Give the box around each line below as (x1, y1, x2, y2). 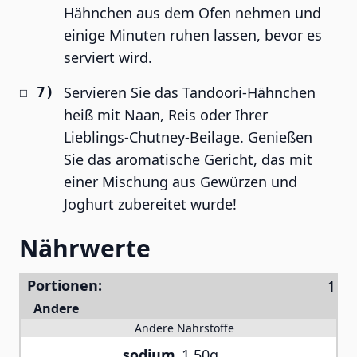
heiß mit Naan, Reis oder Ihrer (64, 105, 268, 124)
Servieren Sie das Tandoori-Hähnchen (64, 83, 316, 102)
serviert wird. (64, 48, 152, 67)
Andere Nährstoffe (135, 320, 234, 335)
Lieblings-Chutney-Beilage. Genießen (64, 127, 312, 147)
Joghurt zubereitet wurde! (64, 194, 237, 214)
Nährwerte (19, 232, 151, 265)
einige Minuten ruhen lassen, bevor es (64, 25, 322, 45)
